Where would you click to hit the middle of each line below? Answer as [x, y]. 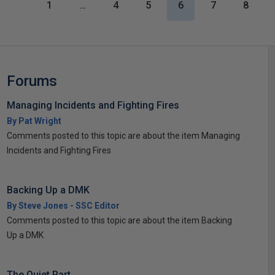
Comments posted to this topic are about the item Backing [119, 220]
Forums [32, 81]
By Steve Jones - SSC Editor [63, 205]
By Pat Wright [34, 121]
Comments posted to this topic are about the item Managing [123, 135]
